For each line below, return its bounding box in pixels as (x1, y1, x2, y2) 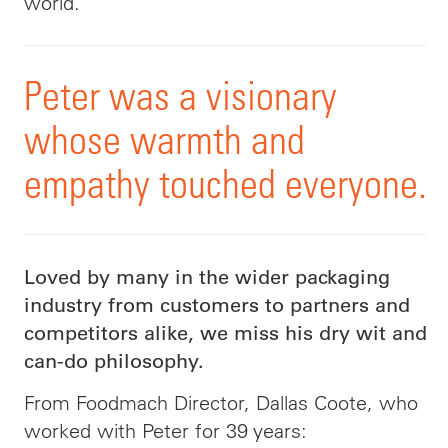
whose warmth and (24, 116, 305, 163)
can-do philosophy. (24, 349, 204, 373)
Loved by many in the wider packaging (24, 265, 390, 289)
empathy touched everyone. (24, 160, 427, 207)
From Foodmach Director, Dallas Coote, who (24, 390, 418, 415)
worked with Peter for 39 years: (24, 418, 307, 443)
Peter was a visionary (24, 72, 337, 119)
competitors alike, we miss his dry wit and (24, 321, 427, 345)
